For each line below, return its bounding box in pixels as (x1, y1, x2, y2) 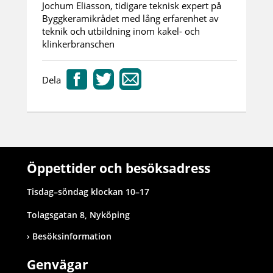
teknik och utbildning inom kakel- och (42, 25, 200, 37)
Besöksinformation (32, 230, 112, 242)
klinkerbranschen (42, 38, 115, 50)
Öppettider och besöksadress (27, 160, 210, 177)
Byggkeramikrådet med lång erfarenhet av (42, 12, 219, 24)
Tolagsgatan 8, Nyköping (27, 209, 130, 221)
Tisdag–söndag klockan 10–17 (27, 186, 149, 197)
